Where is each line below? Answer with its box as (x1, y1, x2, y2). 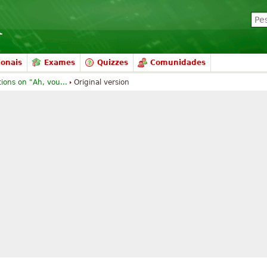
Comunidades (150, 58, 206, 67)
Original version (74, 78, 129, 86)
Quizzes (97, 58, 128, 67)
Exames (44, 58, 75, 67)
